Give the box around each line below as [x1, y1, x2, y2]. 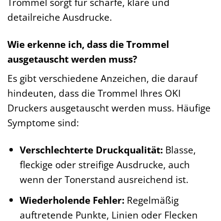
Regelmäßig [124, 193, 179, 207]
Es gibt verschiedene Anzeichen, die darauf [7, 72, 197, 85]
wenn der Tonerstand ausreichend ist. [19, 173, 188, 186]
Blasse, [162, 143, 196, 157]
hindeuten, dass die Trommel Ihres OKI [7, 86, 181, 100]
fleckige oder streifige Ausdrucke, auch [19, 158, 190, 172]
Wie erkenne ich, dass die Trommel [7, 37, 169, 51]
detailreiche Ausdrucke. [7, 10, 112, 24]
